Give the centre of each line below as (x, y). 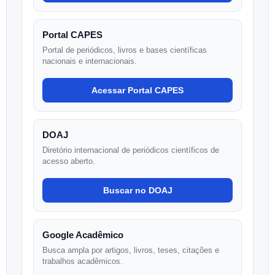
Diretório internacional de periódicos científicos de (131, 150)
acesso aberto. (69, 161)
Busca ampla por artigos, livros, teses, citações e (131, 250)
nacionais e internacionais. (90, 61)
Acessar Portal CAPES (137, 90)
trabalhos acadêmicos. (83, 261)
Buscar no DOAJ (137, 190)
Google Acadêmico (83, 235)
